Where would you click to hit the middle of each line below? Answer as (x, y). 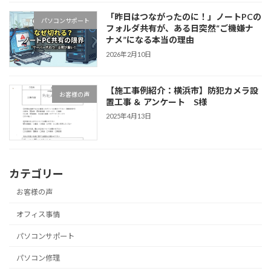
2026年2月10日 (129, 54)
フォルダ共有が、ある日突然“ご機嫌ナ (180, 28)
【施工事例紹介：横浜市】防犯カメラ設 (182, 90)
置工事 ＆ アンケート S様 (157, 102)
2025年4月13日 (129, 116)
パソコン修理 (38, 258)
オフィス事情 (38, 214)
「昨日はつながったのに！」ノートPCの (184, 17)
